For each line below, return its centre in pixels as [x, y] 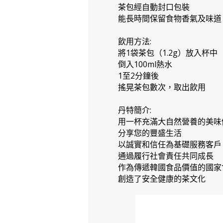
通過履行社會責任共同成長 [166, 156]
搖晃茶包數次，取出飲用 [162, 87]
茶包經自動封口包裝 [154, 7]
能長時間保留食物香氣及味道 [170, 18]
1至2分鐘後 [138, 76]
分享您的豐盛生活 [150, 133]
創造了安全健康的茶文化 [162, 179]
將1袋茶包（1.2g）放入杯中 [168, 53]
